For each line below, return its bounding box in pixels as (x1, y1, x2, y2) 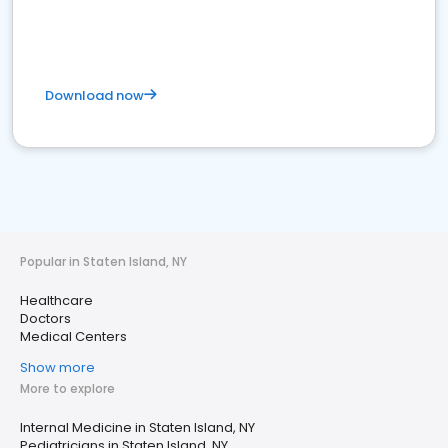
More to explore (20, 380, 115, 397)
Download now (45, 86, 144, 105)
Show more (20, 358, 95, 377)
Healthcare (20, 291, 93, 310)
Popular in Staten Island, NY (20, 253, 187, 270)
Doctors (20, 309, 71, 328)
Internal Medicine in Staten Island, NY (20, 418, 255, 437)
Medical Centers (20, 327, 127, 346)
